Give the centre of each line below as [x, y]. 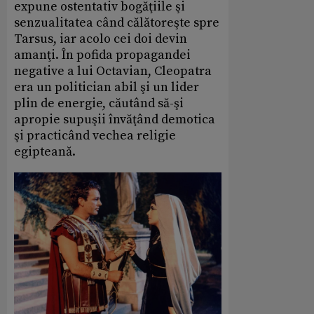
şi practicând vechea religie [95, 136]
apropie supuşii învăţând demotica [115, 120]
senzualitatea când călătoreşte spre [117, 23]
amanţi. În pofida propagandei [102, 55]
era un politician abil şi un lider [107, 88]
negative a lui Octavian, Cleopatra [113, 71]
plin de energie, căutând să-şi [99, 104]
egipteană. [45, 152]
